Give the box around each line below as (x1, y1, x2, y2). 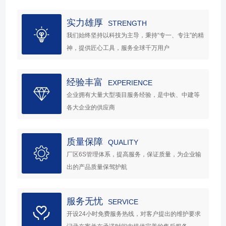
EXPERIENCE (108, 79, 153, 87)
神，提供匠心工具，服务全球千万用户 (67, 44, 170, 52)
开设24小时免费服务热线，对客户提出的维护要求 (67, 210, 201, 218)
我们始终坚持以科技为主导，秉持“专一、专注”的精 (67, 32, 204, 39)
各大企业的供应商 (67, 104, 116, 111)
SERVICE (108, 198, 139, 206)
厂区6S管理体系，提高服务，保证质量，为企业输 (67, 151, 202, 158)
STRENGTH (108, 19, 147, 28)
